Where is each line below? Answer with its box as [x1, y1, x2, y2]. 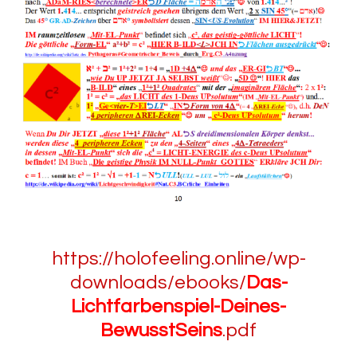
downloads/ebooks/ [69, 273, 246, 293]
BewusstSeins [100, 320, 222, 341]
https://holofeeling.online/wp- [51, 249, 306, 269]
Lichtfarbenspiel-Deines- [71, 296, 286, 317]
